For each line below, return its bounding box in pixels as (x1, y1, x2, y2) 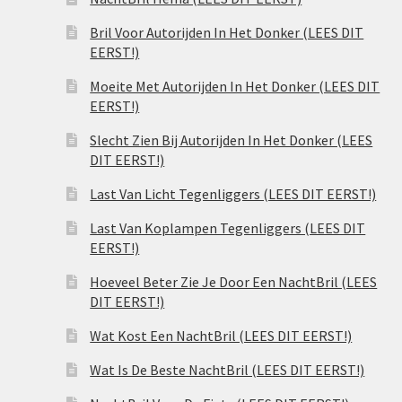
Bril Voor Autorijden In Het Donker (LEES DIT (90, 23, 364, 42)
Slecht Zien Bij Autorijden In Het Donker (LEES (90, 131, 373, 150)
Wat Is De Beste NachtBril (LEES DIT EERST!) (90, 361, 365, 380)
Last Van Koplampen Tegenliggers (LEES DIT (90, 219, 366, 238)
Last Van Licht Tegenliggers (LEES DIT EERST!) (90, 185, 377, 204)
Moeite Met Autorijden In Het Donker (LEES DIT (90, 77, 380, 96)
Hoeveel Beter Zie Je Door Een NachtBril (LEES (90, 273, 378, 292)
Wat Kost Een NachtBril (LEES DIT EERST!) (90, 327, 353, 345)
